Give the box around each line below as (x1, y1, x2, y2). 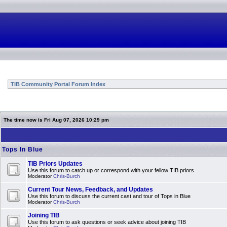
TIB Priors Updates (28, 160, 83, 167)
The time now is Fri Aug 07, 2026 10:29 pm (4, 117, 109, 123)
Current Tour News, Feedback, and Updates (28, 186, 153, 193)
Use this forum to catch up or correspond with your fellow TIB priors (28, 167, 194, 173)
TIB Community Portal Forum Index (9, 81, 105, 87)
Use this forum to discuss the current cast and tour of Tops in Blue (28, 193, 191, 199)
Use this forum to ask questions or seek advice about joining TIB (28, 219, 186, 225)
